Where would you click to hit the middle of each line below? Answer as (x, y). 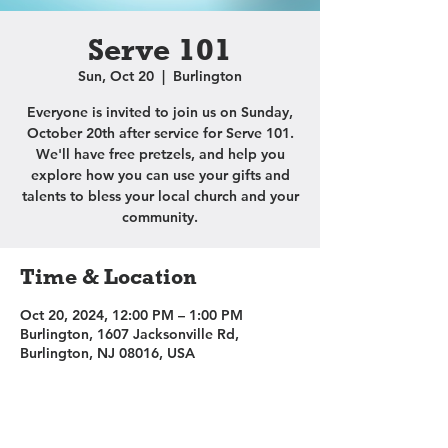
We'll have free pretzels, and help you (160, 154)
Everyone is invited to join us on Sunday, (160, 112)
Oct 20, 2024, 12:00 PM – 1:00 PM (131, 315)
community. (160, 217)
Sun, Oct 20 (116, 76)
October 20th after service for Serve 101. (160, 133)
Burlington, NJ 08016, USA (107, 353)
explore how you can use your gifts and (160, 175)
